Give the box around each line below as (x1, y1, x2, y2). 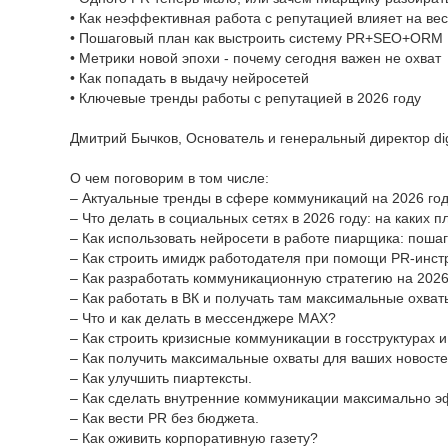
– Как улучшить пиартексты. (70, 370, 252, 386)
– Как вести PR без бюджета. (70, 410, 259, 426)
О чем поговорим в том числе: (70, 170, 269, 186)
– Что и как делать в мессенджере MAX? (70, 310, 336, 326)
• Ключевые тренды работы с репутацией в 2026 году (70, 90, 421, 106)
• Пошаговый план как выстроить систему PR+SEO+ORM (70, 30, 443, 46)
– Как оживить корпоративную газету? (70, 430, 318, 446)
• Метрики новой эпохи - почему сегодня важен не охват (70, 50, 441, 66)
